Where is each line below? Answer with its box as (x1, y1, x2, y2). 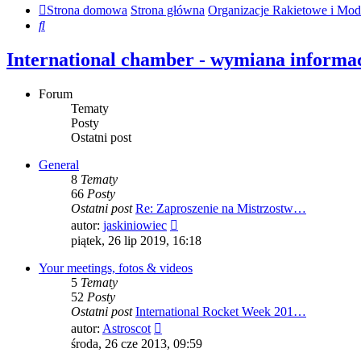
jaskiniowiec (103, 218, 167, 233)
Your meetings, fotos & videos (39, 261, 193, 276)
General (39, 158, 79, 172)
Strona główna (131, 3, 205, 18)
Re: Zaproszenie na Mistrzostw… (135, 201, 306, 216)
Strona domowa (47, 3, 127, 18)
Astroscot (102, 322, 151, 336)
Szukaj (44, 18, 79, 32)
